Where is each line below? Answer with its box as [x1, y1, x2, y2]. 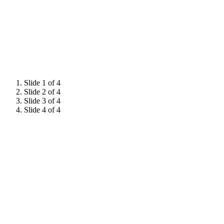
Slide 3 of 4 [24, 96, 60, 105]
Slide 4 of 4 [24, 105, 60, 114]
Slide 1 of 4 [24, 78, 60, 87]
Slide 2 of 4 [24, 87, 60, 96]
